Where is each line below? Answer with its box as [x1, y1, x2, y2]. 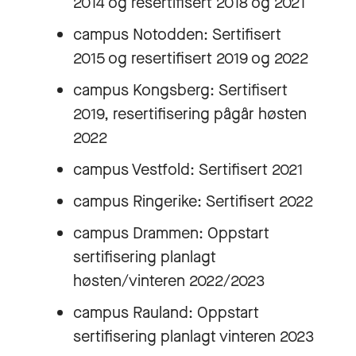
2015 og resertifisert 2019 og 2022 [73, 47, 308, 69]
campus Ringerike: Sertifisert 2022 [73, 190, 313, 212]
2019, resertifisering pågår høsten [73, 103, 307, 125]
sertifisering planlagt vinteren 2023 [73, 325, 314, 347]
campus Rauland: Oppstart [73, 301, 259, 323]
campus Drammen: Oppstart [73, 222, 269, 244]
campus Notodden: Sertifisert [73, 23, 281, 45]
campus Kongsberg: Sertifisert [73, 79, 288, 101]
